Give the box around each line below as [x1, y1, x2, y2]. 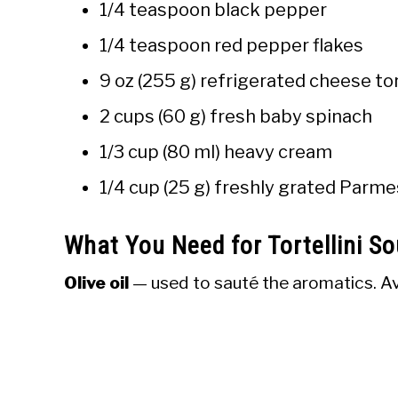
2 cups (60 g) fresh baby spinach [99, 106, 372, 128]
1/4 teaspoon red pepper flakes [99, 35, 363, 57]
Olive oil [64, 272, 129, 294]
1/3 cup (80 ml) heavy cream [99, 141, 332, 163]
